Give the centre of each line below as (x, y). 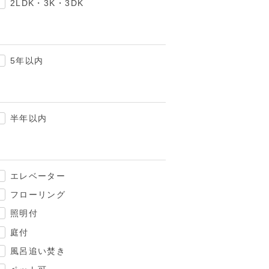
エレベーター (38, 176)
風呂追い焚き (38, 251)
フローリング (38, 195)
